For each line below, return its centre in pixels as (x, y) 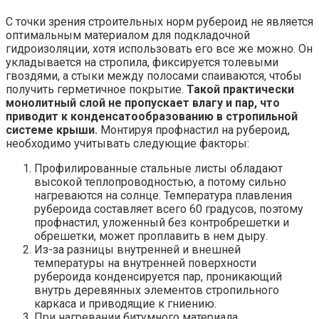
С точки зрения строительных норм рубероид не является (159, 21)
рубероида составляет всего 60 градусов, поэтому (169, 209)
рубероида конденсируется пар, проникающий (158, 276)
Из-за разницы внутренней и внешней (137, 249)
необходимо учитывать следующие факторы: (127, 143)
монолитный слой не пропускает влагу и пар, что (143, 103)
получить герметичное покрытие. (96, 89)
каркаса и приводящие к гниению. (125, 303)
